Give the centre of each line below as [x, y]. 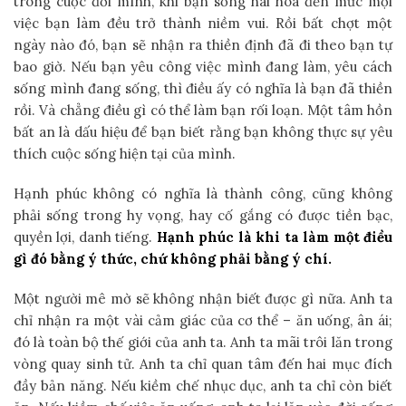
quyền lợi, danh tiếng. [85, 237]
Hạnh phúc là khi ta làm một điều [275, 237]
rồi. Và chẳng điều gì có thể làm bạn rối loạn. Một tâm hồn [203, 110]
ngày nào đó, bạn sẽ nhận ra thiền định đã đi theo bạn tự [203, 44]
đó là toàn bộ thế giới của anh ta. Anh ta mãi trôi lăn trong [203, 342]
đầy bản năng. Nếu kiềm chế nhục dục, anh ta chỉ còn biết [203, 385]
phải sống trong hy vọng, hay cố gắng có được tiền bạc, [203, 215]
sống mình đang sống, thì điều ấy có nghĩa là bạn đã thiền [203, 88]
